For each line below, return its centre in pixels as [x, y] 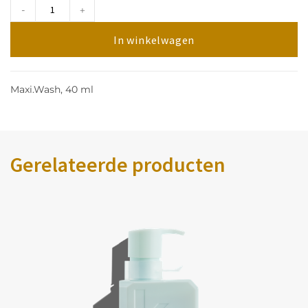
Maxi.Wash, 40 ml [52, 90]
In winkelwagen [154, 40]
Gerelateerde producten [118, 165]
